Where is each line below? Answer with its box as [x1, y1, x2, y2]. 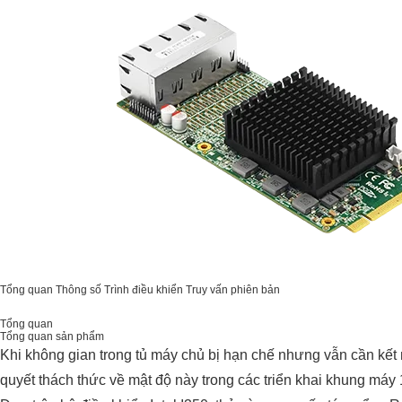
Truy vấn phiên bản [186, 284, 280, 296]
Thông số [56, 284, 101, 296]
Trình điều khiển [104, 284, 183, 296]
